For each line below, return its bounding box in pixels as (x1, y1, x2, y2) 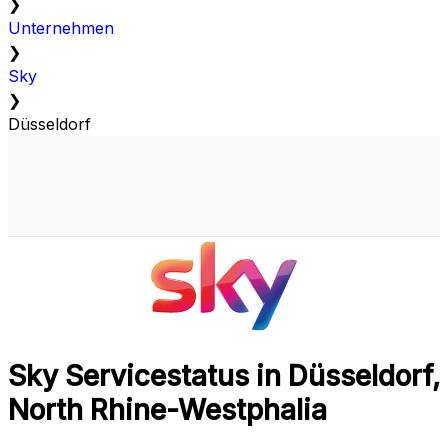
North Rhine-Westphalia (8, 393, 327, 428)
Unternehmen (8, 18, 114, 39)
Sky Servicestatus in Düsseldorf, (8, 359, 440, 394)
